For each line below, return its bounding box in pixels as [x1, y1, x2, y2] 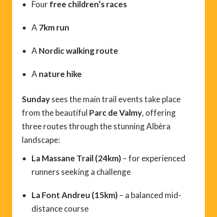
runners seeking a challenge [31, 167, 131, 177]
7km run [39, 22, 69, 33]
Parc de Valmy [89, 108, 142, 118]
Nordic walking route [39, 46, 118, 56]
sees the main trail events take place [50, 94, 181, 105]
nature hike [39, 69, 82, 79]
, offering [142, 108, 176, 118]
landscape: [22, 135, 60, 145]
